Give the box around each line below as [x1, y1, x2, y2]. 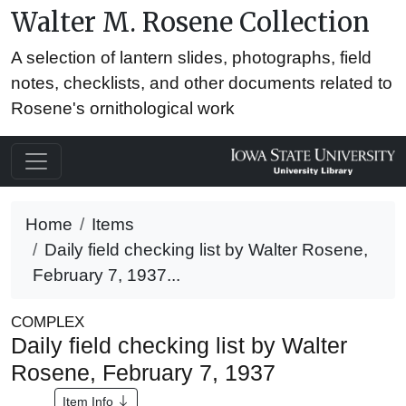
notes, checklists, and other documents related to [11, 73, 392, 92]
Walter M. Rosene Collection [11, 6, 370, 39]
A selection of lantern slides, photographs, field [11, 48, 372, 67]
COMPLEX [11, 314, 84, 331]
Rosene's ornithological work [11, 99, 235, 118]
